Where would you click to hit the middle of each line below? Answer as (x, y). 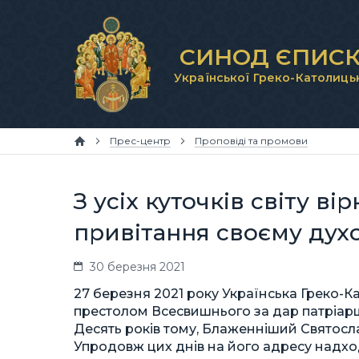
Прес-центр (140, 141)
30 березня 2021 (137, 267)
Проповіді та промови (251, 141)
